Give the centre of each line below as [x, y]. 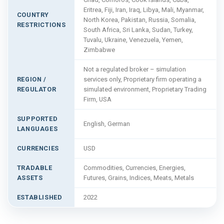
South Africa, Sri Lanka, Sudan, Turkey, [138, 29]
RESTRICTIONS [41, 24]
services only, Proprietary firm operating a [142, 79]
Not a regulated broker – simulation [134, 69]
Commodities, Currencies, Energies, [134, 167]
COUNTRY [33, 14]
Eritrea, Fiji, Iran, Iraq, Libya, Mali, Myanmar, [143, 9]
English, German [106, 123]
